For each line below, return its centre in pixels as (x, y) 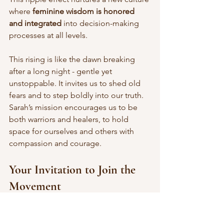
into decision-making (101, 23)
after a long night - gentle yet (61, 71)
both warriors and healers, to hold (70, 119)
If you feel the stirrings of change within (80, 212)
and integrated (35, 23)
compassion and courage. (55, 143)
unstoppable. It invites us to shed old (76, 83)
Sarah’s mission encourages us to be (74, 107)
